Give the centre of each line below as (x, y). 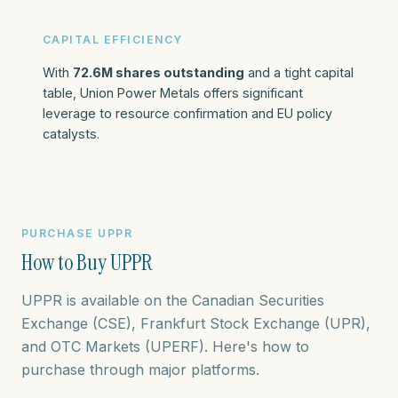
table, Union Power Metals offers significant (173, 92)
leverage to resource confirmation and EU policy (187, 113)
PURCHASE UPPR (77, 234)
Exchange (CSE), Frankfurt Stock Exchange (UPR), (196, 324)
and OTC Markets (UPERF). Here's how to (165, 347)
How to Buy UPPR (87, 263)
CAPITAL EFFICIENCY (113, 40)
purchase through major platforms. (140, 370)
